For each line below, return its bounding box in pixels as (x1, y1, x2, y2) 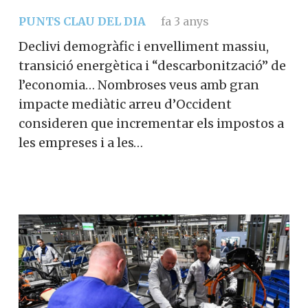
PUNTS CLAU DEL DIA (19, 14, 146, 29)
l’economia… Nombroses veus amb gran (19, 77, 259, 93)
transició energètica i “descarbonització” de (19, 58, 286, 74)
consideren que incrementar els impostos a (19, 115, 284, 132)
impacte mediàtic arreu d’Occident (19, 96, 232, 113)
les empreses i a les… (19, 135, 143, 151)
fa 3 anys (160, 14, 209, 29)
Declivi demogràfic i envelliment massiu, (19, 38, 269, 55)
